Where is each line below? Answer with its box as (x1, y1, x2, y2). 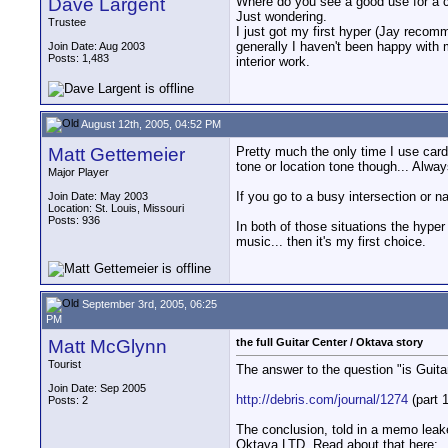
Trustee (48, 16, 86, 28)
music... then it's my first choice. (236, 234, 426, 249)
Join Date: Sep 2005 (48, 382, 146, 394)
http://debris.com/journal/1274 (236, 392, 408, 408)
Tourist (48, 358, 81, 370)
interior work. (236, 54, 310, 69)
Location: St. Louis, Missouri (48, 202, 184, 214)
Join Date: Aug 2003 (48, 40, 145, 52)
